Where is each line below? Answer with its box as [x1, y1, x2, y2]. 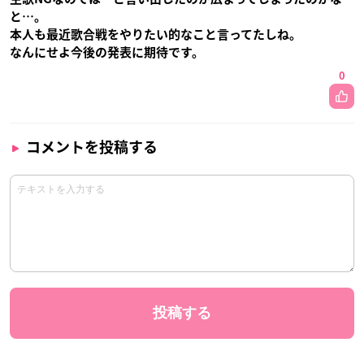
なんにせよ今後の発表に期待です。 [10, 45, 204, 58]
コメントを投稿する [26, 139, 158, 154]
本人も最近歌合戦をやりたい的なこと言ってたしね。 [10, 28, 301, 41]
